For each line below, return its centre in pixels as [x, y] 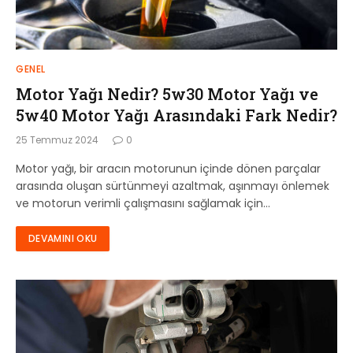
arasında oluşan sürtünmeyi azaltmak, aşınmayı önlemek [173, 186]
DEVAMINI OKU [63, 238]
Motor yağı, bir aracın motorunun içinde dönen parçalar [168, 168]
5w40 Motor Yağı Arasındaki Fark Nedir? [176, 115]
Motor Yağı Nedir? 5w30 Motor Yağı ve [167, 93]
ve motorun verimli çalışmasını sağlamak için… [143, 203]
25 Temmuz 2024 [57, 139]
